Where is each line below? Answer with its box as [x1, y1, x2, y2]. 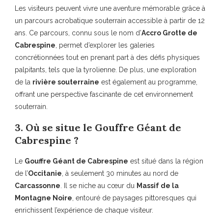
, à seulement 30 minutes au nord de [62, 169, 178, 177]
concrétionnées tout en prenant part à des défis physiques [15, 53, 200, 61]
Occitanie [28, 169, 62, 177]
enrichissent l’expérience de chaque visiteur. [15, 206, 153, 214]
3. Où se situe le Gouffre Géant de [15, 121, 181, 134]
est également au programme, [99, 78, 197, 86]
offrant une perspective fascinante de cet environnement [15, 90, 193, 98]
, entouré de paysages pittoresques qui [72, 193, 196, 202]
